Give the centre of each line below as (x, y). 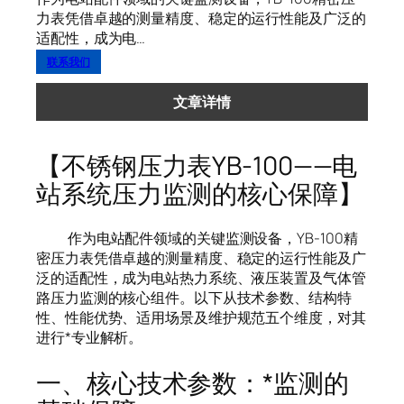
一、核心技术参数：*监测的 (193, 382)
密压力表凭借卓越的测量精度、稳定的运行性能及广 (201, 258)
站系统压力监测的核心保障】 (200, 193)
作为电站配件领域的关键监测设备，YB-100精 (197, 239)
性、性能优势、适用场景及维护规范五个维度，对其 (201, 318)
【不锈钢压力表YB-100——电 (197, 165)
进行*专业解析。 (90, 338)
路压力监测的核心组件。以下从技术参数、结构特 (194, 298)
